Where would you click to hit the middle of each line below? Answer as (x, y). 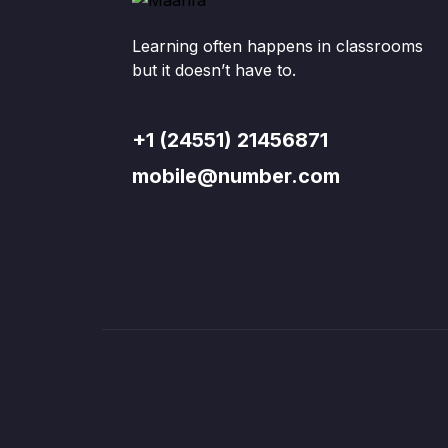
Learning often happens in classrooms (277, 46)
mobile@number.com (236, 176)
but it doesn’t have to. (214, 70)
